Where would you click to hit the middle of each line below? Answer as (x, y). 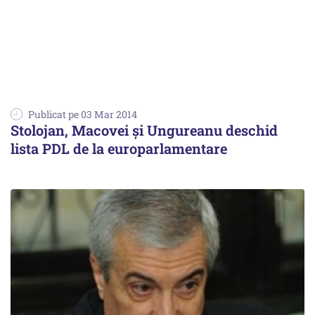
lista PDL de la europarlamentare (119, 149)
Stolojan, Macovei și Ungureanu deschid (144, 130)
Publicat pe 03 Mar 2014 (83, 115)
